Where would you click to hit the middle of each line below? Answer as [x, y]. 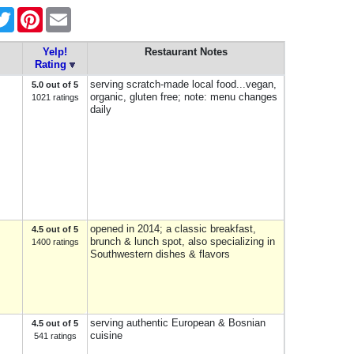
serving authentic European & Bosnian [178, 323]
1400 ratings [55, 242]
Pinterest [62, 13]
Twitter [28, 13]
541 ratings [55, 336]
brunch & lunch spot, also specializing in [183, 241]
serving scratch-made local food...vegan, [183, 84]
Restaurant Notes [186, 52]
